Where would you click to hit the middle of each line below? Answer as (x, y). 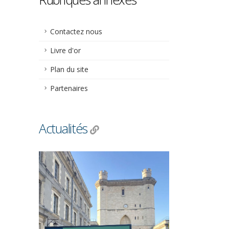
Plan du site (69, 69)
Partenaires (69, 88)
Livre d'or (65, 50)
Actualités (63, 128)
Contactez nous (76, 31)
